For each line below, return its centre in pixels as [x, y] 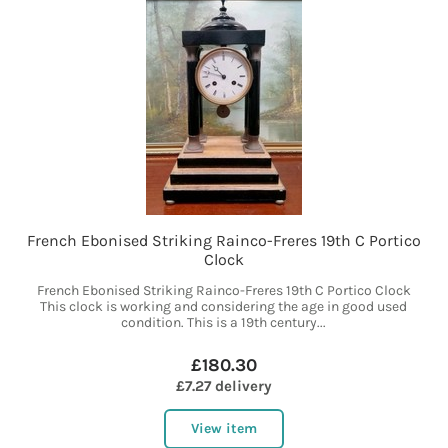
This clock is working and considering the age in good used [224, 307]
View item [223, 429]
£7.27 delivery [223, 386]
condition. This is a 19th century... [224, 323]
